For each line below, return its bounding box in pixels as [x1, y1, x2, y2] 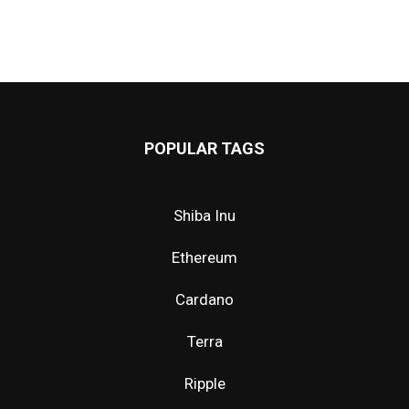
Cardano [175, 289, 234, 309]
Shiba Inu [173, 205, 236, 225]
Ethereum [172, 247, 237, 267]
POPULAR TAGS [144, 138, 265, 158]
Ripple [184, 373, 225, 393]
